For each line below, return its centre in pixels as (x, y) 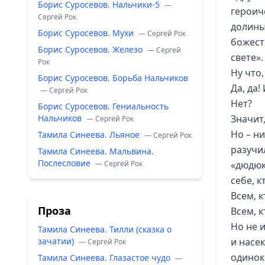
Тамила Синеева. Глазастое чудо (105, 258)
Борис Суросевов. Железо (91, 49)
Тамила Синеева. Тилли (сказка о (105, 229)
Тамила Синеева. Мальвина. (96, 151)
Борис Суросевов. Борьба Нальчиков (113, 78)
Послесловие (65, 163)
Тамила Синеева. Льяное (90, 135)
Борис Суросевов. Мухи (87, 33)
